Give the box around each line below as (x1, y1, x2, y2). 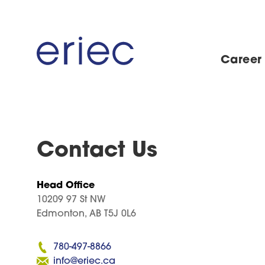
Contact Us (37, 141, 157, 162)
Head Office (37, 181, 95, 190)
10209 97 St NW (37, 195, 106, 205)
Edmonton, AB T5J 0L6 (37, 209, 136, 219)
